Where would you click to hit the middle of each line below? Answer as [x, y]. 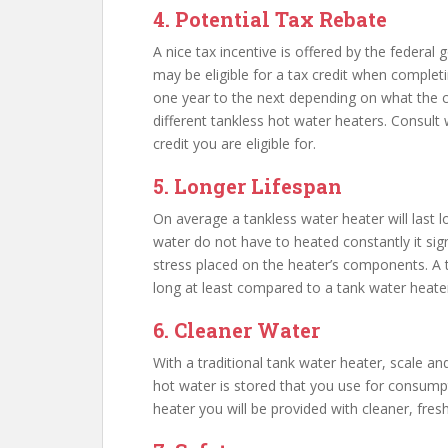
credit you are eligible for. [234, 143]
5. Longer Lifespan [247, 186]
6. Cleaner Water [236, 330]
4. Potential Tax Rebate [270, 19]
